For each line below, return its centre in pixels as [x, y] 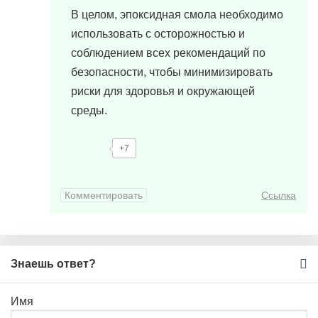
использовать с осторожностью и [158, 34]
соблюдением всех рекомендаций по [168, 53]
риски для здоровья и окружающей [163, 91]
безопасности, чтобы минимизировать [172, 72]
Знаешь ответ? [53, 264]
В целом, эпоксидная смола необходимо [177, 15]
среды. [89, 110]
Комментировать [104, 196]
